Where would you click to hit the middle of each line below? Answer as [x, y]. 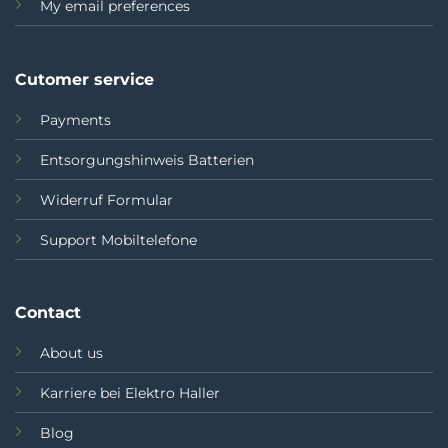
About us [71, 353]
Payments [75, 119]
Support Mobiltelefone [118, 239]
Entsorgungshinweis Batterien [146, 159]
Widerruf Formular [106, 199]
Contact [47, 313]
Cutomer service [84, 79]
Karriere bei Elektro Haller [129, 393]
